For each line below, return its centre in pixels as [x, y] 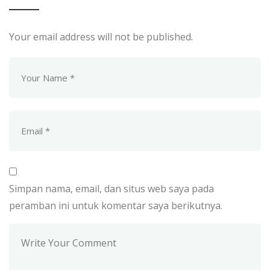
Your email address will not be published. [101, 37]
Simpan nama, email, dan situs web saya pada [111, 189]
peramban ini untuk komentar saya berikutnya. [116, 206]
